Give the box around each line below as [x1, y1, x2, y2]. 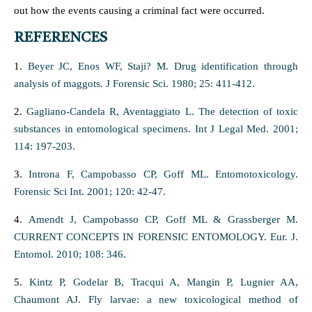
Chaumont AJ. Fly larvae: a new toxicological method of [14, 294, 298, 305]
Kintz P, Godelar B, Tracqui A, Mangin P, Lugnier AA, [29, 276, 298, 288]
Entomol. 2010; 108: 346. [14, 249, 126, 260]
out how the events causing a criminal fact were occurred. [14, 5, 265, 16]
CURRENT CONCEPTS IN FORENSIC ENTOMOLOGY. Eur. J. [14, 231, 298, 242]
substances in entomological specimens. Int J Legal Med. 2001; [14, 123, 298, 134]
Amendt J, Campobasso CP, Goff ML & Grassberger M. [29, 214, 299, 225]
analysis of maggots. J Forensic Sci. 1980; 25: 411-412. [14, 78, 255, 89]
